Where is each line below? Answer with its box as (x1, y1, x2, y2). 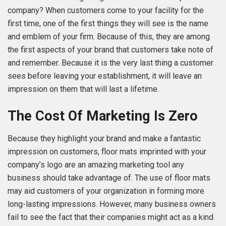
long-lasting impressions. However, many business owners (8, 199, 216, 209)
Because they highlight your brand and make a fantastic (8, 133, 201, 143)
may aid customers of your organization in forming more (8, 186, 204, 196)
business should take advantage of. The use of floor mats (8, 173, 210, 183)
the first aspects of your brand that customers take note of (8, 44, 213, 54)
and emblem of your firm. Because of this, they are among (8, 31, 210, 41)
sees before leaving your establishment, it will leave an (8, 71, 202, 81)
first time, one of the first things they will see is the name (8, 18, 208, 28)
